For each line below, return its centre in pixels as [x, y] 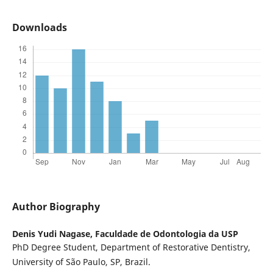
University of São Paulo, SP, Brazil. [81, 262]
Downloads [39, 27]
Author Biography [56, 207]
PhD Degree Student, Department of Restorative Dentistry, [131, 247]
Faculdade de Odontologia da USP [166, 234]
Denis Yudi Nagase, [53, 234]
